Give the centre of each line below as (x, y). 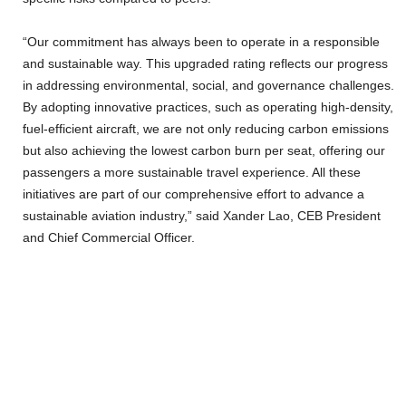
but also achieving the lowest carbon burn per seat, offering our (204, 151)
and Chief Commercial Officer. (109, 238)
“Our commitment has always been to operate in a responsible (201, 42)
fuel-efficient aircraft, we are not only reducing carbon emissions (206, 129)
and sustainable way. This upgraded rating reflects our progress (205, 64)
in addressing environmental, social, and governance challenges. (208, 86)
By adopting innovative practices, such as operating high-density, (208, 107)
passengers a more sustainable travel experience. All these (192, 173)
